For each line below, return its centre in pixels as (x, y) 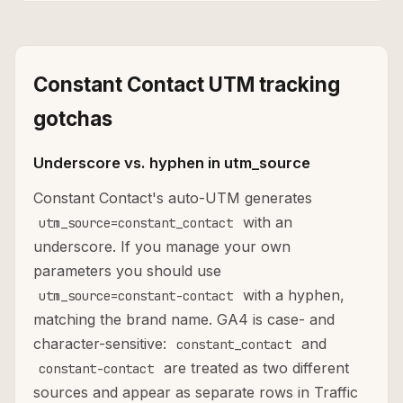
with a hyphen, (291, 296)
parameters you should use (127, 271)
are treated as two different (254, 368)
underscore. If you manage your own (162, 247)
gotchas (73, 119)
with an (265, 223)
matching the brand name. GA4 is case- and (184, 320)
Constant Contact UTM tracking (187, 85)
